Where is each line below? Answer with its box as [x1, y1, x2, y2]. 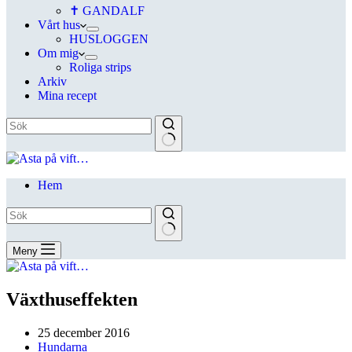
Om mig [38, 46, 79, 60]
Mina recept [38, 89, 97, 102]
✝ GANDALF [69, 4, 145, 17]
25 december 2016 [38, 325, 130, 339]
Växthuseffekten [6, 288, 137, 310]
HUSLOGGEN [69, 32, 148, 46]
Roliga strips [69, 60, 131, 74]
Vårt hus [38, 18, 80, 31]
